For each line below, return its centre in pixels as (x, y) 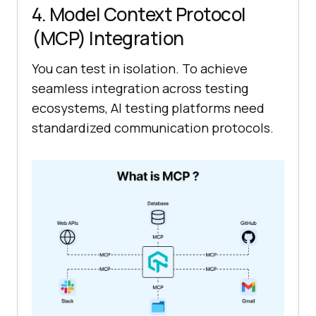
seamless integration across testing (140, 88)
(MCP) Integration (108, 38)
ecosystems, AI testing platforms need (148, 108)
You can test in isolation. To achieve (140, 68)
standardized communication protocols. (153, 127)
